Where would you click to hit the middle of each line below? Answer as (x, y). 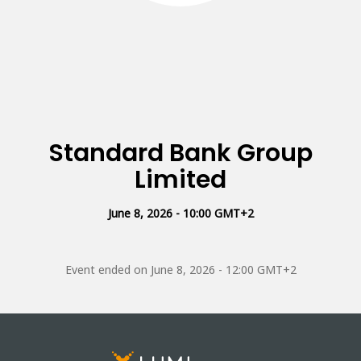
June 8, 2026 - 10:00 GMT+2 (180, 214)
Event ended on (108, 270)
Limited (180, 180)
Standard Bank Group (180, 154)
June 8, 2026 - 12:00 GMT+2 (223, 270)
